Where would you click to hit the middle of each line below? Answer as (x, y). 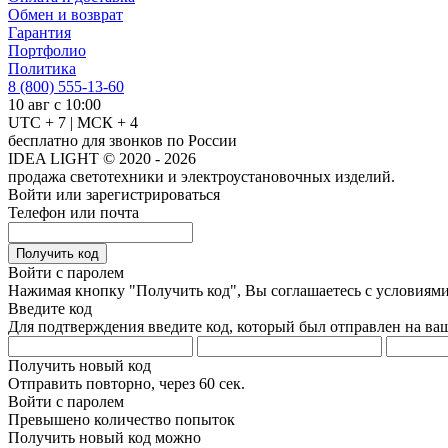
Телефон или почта (73, 212)
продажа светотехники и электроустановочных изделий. (201, 176)
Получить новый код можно (104, 437)
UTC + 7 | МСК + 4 (73, 122)
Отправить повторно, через (103, 383)
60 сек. (222, 383)
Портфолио (47, 50)
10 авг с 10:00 (54, 104)
